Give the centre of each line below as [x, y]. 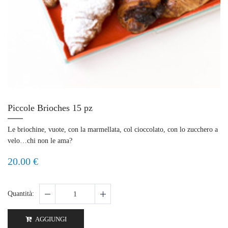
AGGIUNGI [50, 219]
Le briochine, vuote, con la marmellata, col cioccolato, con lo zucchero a [113, 130]
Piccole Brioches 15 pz [50, 108]
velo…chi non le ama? [40, 141]
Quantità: [21, 194]
